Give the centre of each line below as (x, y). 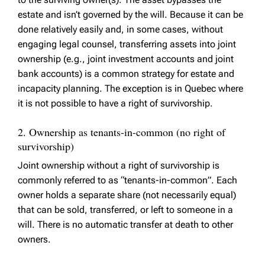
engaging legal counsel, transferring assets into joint (127, 44)
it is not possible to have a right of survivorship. (115, 104)
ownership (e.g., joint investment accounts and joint (126, 59)
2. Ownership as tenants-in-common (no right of (122, 132)
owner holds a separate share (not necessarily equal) (127, 195)
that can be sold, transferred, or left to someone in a (125, 210)
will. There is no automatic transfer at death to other (125, 225)
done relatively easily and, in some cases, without (120, 30)
